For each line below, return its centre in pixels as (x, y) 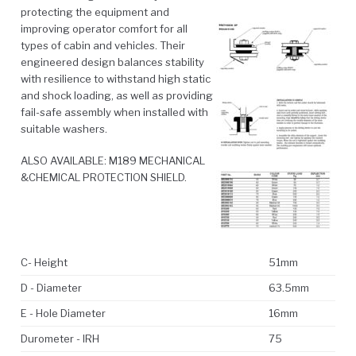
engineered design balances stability (112, 62)
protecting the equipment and (95, 12)
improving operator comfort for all (104, 28)
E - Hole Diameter (63, 313)
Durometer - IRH (60, 338)
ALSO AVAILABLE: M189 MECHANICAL (113, 161)
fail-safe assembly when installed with (114, 112)
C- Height (44, 262)
